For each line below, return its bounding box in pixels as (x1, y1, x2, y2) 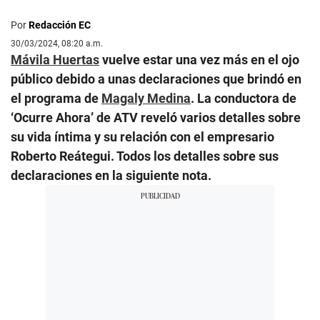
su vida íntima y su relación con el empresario (11, 129, 274, 144)
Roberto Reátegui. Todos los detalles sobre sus (11, 148, 279, 164)
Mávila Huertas (11, 51, 99, 67)
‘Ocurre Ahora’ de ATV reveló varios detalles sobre (11, 109, 301, 125)
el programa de (11, 90, 101, 106)
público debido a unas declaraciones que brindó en (11, 71, 301, 86)
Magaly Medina (101, 90, 191, 106)
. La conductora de (191, 90, 296, 106)
